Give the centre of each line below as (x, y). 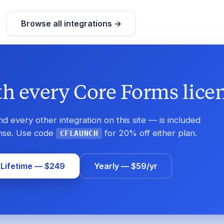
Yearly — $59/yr (126, 166)
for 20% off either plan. (150, 133)
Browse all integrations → (71, 23)
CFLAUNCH (79, 133)
